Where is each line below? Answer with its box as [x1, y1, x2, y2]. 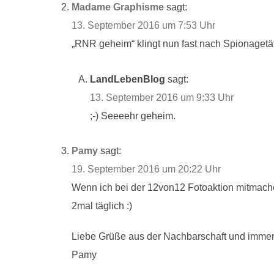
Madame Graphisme [72, 2, 164, 13]
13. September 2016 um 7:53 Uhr [72, 20, 215, 31]
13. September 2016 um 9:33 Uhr [90, 92, 234, 103]
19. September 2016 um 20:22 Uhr [72, 164, 221, 175]
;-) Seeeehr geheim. [90, 110, 176, 121]
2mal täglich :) [72, 201, 132, 212]
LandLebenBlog [90, 73, 165, 84]
